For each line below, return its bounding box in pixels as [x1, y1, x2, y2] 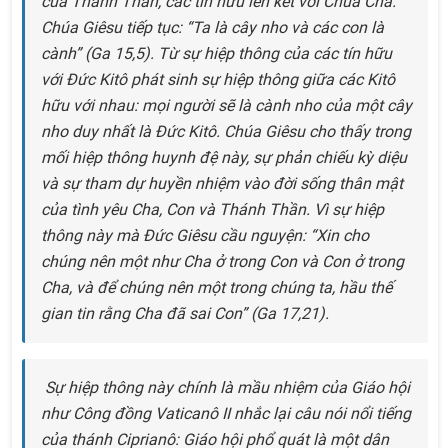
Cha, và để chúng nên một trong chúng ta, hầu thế [41, 278, 392, 298]
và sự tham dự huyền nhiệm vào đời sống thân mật [41, 174, 403, 194]
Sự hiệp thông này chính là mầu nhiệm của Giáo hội [45, 378, 410, 398]
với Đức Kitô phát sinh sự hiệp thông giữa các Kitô [41, 70, 395, 90]
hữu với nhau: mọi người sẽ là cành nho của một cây [41, 96, 412, 116]
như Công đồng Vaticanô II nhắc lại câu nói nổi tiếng [41, 404, 411, 424]
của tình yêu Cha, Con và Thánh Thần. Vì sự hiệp [41, 200, 384, 220]
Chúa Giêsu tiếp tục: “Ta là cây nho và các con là [41, 18, 384, 38]
